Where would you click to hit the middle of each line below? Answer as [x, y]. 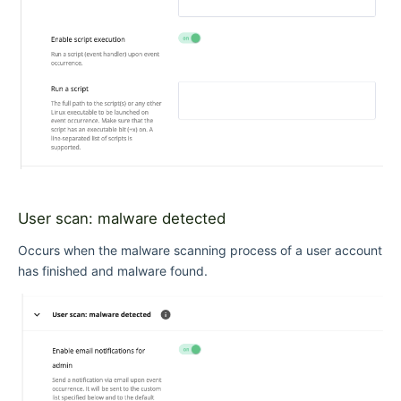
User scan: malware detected [122, 218]
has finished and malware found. [113, 270]
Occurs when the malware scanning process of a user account [200, 250]
